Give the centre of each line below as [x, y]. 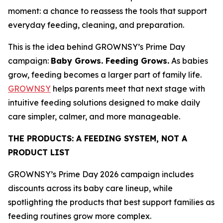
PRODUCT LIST [39, 153]
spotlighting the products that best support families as [111, 202]
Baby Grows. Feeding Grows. [110, 61]
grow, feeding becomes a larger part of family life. [105, 75]
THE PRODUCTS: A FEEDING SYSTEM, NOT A [98, 139]
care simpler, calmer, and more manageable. [94, 117]
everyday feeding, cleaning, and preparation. [96, 25]
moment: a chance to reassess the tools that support [108, 11]
